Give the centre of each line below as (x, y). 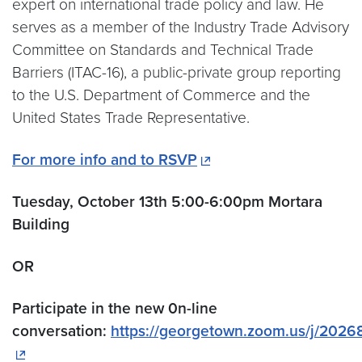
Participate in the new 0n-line (115, 308)
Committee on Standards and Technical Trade (163, 49)
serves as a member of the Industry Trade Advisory (181, 27)
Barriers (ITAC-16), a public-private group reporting (177, 72)
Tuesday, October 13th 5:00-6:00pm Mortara (167, 201)
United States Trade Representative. (131, 117)
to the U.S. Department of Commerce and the (161, 95)
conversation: (59, 330)
